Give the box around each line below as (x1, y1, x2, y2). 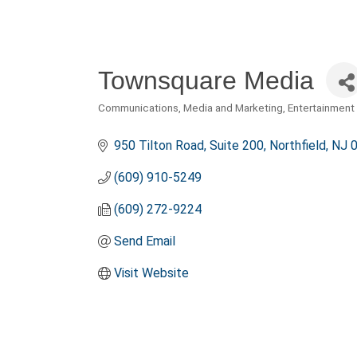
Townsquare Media (97, 65, 314, 95)
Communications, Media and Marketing (97, 101, 283, 114)
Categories (96, 111, 178, 130)
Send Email (113, 233, 175, 249)
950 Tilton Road (113, 138, 204, 153)
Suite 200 (209, 138, 264, 153)
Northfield (269, 138, 326, 153)
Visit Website (113, 265, 189, 280)
